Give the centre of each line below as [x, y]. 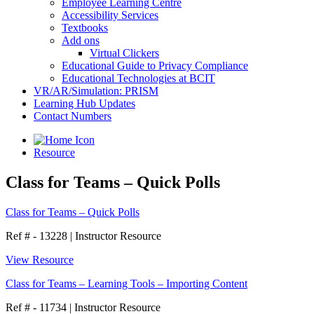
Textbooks [85, 28]
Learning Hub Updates [84, 103]
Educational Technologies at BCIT [138, 78]
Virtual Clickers [124, 53]
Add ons [81, 40]
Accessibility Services [110, 15]
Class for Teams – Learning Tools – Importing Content [127, 283]
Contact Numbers [73, 116]
